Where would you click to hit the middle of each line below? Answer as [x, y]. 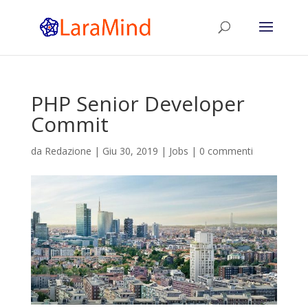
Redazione [68, 151]
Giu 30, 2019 [130, 151]
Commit [69, 124]
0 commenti [226, 151]
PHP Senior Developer [137, 103]
